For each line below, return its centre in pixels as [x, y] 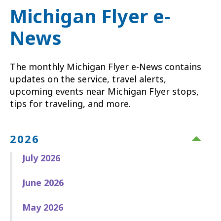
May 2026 [43, 207]
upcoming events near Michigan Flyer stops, [104, 92]
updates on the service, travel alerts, [88, 79]
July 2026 [41, 158]
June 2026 [43, 182]
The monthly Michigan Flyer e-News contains [106, 67]
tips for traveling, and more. [70, 104]
